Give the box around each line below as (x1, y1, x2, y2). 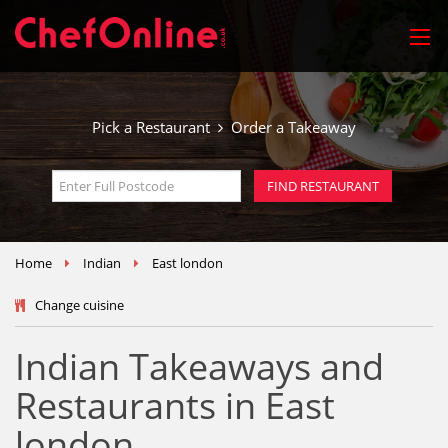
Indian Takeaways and (15, 342, 384, 391)
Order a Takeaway (223, 117, 356, 137)
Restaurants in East (15, 381, 335, 430)
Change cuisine (35, 296, 124, 314)
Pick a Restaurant (92, 117, 218, 137)
